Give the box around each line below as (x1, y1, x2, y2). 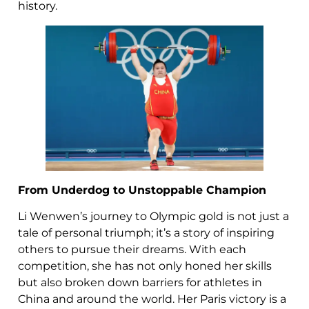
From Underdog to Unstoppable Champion (18, 183, 266, 197)
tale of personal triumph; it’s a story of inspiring (18, 226, 275, 240)
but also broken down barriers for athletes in (18, 276, 262, 290)
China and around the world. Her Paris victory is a (18, 292, 286, 306)
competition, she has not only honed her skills (18, 259, 272, 273)
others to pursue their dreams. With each (18, 243, 246, 257)
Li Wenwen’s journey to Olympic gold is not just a (18, 210, 289, 223)
